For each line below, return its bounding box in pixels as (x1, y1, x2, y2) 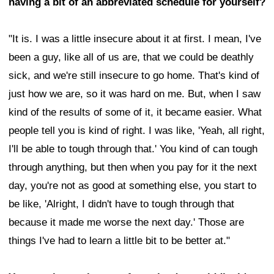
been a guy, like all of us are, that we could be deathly (9, 51, 254, 64)
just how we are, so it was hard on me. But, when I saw (9, 88, 261, 100)
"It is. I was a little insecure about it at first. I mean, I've (9, 33, 261, 45)
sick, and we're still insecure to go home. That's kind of (9, 70, 259, 82)
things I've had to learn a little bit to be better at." (9, 235, 230, 247)
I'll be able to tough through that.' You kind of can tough (9, 143, 257, 155)
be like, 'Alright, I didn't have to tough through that (9, 198, 234, 210)
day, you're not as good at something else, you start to (9, 180, 256, 192)
